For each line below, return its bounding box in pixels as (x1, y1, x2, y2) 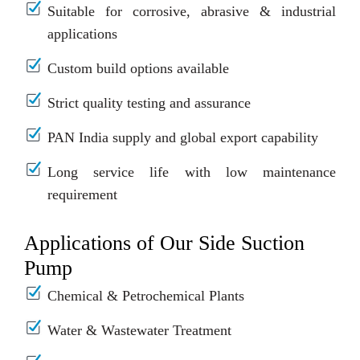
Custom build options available (47, 60, 229, 77)
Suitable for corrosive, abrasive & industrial (47, 3, 336, 20)
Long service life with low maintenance (47, 164, 336, 181)
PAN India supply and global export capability (47, 129, 318, 146)
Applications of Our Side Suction (24, 231, 305, 256)
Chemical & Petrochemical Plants (47, 288, 244, 305)
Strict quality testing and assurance (47, 95, 251, 112)
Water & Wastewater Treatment (47, 322, 231, 339)
